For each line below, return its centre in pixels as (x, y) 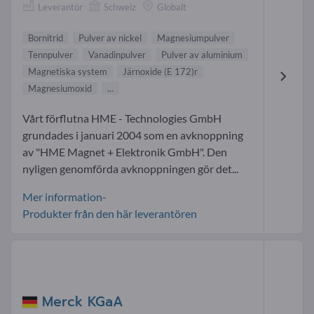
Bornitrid (46, 37)
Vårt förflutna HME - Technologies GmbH (122, 118)
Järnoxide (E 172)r (160, 71)
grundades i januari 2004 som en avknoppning (133, 135)
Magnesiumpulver (193, 37)
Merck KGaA (83, 302)
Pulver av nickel (110, 37)
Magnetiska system (68, 71)
